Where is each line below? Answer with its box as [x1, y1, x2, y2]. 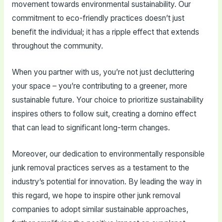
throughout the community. [11, 41, 103, 51]
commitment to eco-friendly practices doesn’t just [11, 13, 184, 23]
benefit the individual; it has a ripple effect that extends [11, 27, 199, 37]
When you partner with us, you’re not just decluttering [11, 67, 194, 77]
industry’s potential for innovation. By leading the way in [11, 176, 202, 186]
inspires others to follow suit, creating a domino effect [11, 109, 196, 119]
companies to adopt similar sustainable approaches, [11, 204, 188, 214]
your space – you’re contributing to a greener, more [11, 81, 187, 91]
